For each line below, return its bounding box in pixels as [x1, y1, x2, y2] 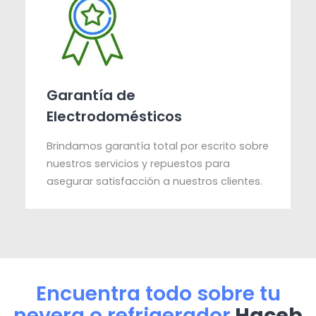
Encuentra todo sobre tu [35, 279, 281, 308]
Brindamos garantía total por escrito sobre [47, 139, 269, 154]
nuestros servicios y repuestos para [47, 157, 231, 171]
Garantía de [47, 85, 136, 106]
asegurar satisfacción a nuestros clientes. [47, 174, 263, 189]
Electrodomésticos [47, 107, 183, 127]
